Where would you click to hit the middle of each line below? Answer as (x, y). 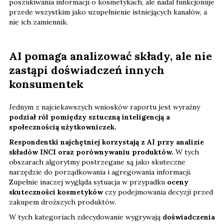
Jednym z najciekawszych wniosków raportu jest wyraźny (104, 107)
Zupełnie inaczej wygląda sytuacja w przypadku (88, 182)
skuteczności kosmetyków (56, 192)
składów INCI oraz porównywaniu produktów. (91, 152)
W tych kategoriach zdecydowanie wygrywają (86, 217)
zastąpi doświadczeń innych (87, 70)
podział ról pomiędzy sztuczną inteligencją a (89, 117)
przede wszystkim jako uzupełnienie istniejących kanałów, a (108, 12)
